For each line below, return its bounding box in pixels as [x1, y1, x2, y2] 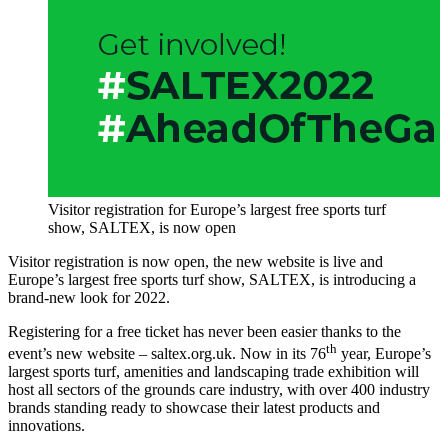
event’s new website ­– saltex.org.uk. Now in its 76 [8, 345, 326, 363]
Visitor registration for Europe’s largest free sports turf [48, 200, 386, 218]
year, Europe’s [337, 345, 431, 363]
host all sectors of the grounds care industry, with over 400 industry [8, 381, 430, 399]
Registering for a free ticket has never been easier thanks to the [8, 322, 401, 340]
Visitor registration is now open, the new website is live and [8, 252, 383, 270]
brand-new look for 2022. [8, 288, 170, 306]
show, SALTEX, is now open [48, 218, 236, 236]
